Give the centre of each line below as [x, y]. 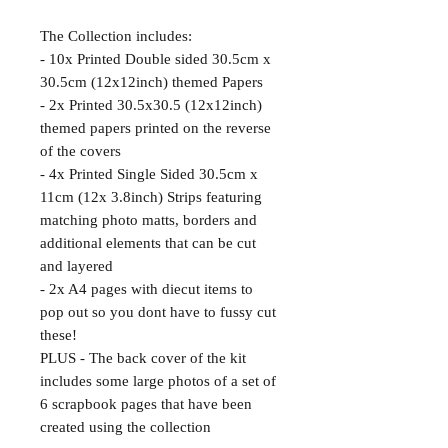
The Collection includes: [116, 36]
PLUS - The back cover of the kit [143, 358]
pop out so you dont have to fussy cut [158, 312]
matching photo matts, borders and [148, 220]
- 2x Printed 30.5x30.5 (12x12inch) [151, 105]
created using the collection [125, 427]
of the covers [80, 151]
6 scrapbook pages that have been [146, 404]
